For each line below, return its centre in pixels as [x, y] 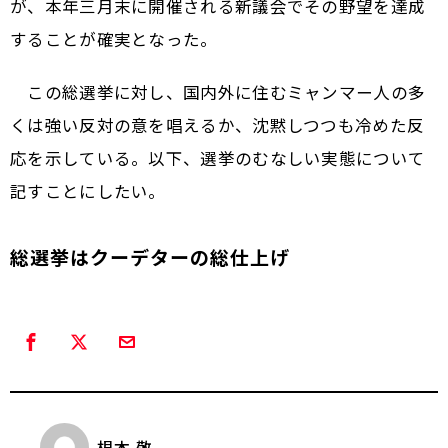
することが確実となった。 [114, 38]
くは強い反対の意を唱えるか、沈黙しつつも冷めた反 [217, 124]
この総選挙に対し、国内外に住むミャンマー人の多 [218, 91]
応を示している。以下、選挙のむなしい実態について [218, 157]
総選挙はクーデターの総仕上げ [150, 256]
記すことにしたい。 [88, 190]
